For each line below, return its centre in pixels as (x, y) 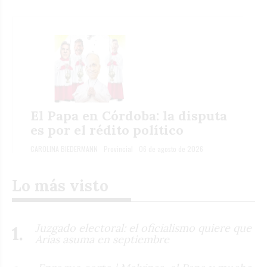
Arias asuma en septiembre (102, 240)
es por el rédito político (107, 130)
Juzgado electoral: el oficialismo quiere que (143, 228)
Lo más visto (60, 185)
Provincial (118, 148)
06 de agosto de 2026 (171, 148)
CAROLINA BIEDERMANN (64, 148)
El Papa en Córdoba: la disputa (129, 115)
